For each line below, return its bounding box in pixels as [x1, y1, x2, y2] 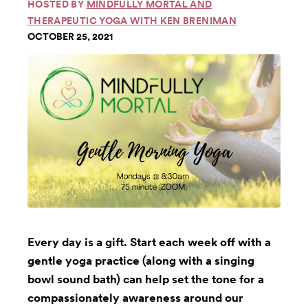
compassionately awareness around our [27, 290, 243, 305]
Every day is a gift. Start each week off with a [27, 234, 271, 249]
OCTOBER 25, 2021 [27, 31, 113, 42]
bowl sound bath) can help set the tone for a [27, 272, 264, 286]
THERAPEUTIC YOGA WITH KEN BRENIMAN [27, 15, 236, 26]
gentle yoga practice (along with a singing [27, 253, 254, 267]
